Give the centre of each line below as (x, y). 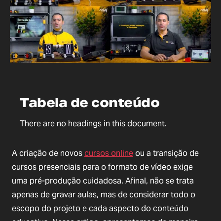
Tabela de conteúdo (90, 102)
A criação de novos (48, 153)
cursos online (109, 153)
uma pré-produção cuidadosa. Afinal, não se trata (103, 181)
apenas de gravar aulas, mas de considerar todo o (104, 194)
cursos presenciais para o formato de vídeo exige (102, 167)
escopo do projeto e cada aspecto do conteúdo (100, 208)
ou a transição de (166, 153)
